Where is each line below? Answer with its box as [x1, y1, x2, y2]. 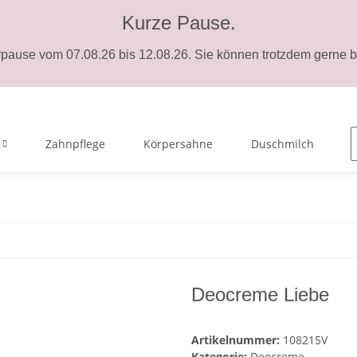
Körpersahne [143, 136, 213, 151]
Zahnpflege [45, 136, 105, 151]
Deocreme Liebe [191, 284, 329, 305]
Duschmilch [251, 136, 314, 151]
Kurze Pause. [121, 12, 236, 33]
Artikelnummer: [191, 332, 283, 347]
